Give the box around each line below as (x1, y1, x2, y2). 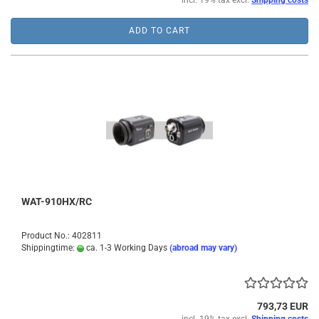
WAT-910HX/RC (21, 196, 92, 207)
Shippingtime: (21, 243, 77, 253)
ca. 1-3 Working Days (84, 243, 167, 253)
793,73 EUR (257, 300, 308, 312)
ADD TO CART (129, 26, 190, 36)
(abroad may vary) (169, 243, 237, 253)
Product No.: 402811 (21, 231, 102, 241)
